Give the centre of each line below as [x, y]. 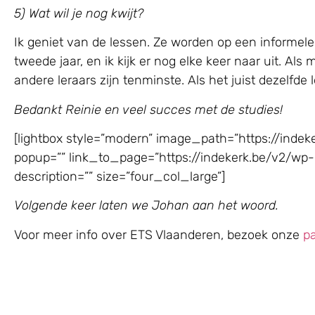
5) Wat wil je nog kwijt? [79, 13]
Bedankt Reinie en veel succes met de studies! [148, 109]
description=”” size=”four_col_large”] [120, 177]
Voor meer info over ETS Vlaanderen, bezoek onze [159, 234]
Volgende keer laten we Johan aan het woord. [146, 206]
